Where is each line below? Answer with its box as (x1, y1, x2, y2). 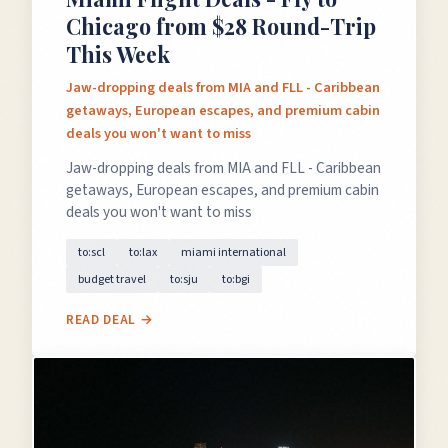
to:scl (78, 244, 105, 261)
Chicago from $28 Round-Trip (66, 12, 376, 40)
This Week (66, 40, 170, 68)
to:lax (129, 244, 157, 261)
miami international (181, 244, 286, 261)
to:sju (170, 271, 198, 288)
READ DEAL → (66, 310, 154, 329)
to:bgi (222, 271, 250, 288)
